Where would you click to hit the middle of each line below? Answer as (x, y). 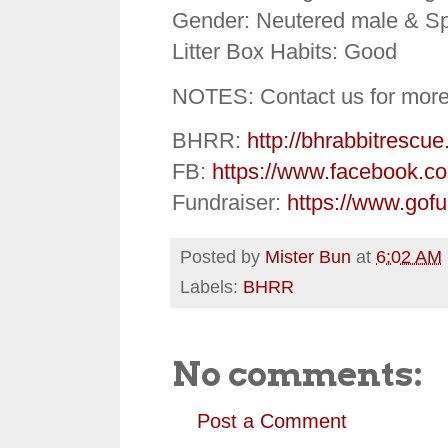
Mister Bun (308, 256)
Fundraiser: (229, 202)
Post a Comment (272, 421)
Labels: (211, 287)
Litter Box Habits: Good (284, 52)
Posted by (222, 256)
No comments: (297, 374)
